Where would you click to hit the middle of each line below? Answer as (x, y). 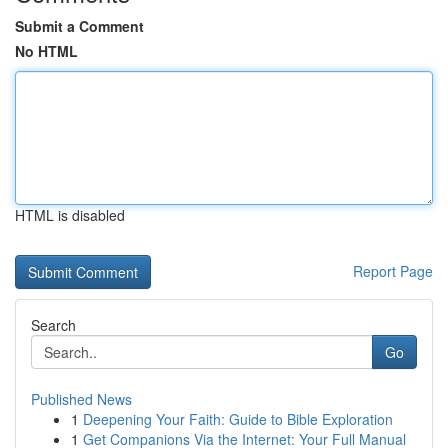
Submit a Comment (79, 26)
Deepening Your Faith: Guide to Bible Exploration (238, 419)
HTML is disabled (70, 215)
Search (53, 325)
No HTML (46, 51)
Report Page (393, 271)
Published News (81, 399)
